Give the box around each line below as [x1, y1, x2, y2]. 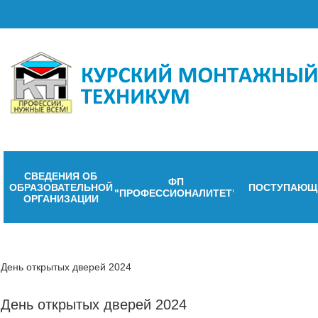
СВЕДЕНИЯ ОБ [24, 170, 98, 182]
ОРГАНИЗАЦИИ [23, 192, 99, 204]
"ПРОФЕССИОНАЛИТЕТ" [114, 187, 238, 199]
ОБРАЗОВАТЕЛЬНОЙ [9, 181, 113, 193]
